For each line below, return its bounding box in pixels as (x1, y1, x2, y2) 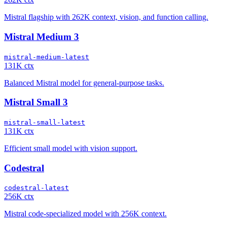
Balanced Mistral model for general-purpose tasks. (4, 78, 164, 87)
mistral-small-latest (4, 118, 85, 126)
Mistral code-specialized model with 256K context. (4, 209, 167, 218)
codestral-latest (4, 184, 69, 192)
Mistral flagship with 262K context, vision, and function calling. (4, 13, 208, 22)
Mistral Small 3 (4, 97, 68, 108)
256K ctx (4, 192, 34, 201)
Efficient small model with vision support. (4, 143, 137, 153)
